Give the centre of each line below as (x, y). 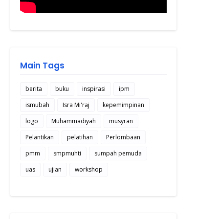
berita (34, 88)
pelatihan (80, 137)
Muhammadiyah (74, 121)
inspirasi (94, 88)
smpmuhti (67, 153)
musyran (121, 121)
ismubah (37, 105)
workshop (89, 169)
